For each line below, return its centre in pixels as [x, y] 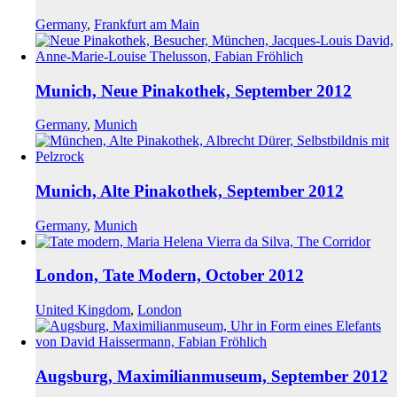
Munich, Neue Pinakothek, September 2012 [194, 90]
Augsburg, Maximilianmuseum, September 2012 [212, 376]
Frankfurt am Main [147, 24]
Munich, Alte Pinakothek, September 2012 [190, 191]
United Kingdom [83, 310]
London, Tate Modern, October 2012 [170, 276]
